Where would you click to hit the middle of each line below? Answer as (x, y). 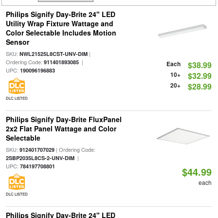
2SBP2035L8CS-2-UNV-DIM (40, 158)
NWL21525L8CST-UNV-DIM (53, 54)
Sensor (17, 42)
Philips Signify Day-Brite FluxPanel (64, 119)
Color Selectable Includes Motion (61, 33)
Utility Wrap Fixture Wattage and (59, 23)
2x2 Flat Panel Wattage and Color (61, 128)
